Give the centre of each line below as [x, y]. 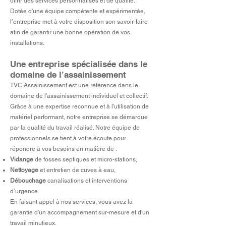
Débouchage [29, 181]
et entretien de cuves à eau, [78, 170]
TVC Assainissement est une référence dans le [74, 85]
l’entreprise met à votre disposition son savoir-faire [79, 22]
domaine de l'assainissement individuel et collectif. [79, 96]
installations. [27, 43]
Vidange [22, 159]
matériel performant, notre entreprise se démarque [79, 117]
